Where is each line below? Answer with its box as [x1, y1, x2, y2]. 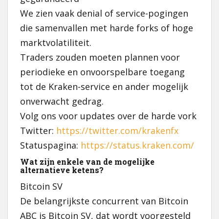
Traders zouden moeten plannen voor [20, 51, 180, 63]
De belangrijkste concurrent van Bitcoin [20, 195, 188, 207]
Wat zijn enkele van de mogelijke [20, 156, 154, 167]
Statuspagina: [20, 139, 81, 151]
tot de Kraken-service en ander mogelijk [20, 81, 188, 92]
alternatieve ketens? [20, 165, 104, 175]
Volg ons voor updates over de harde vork [20, 110, 197, 122]
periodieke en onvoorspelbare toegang [20, 66, 185, 78]
